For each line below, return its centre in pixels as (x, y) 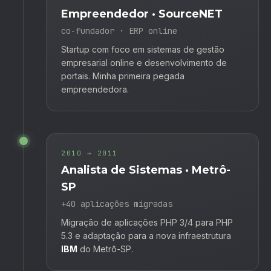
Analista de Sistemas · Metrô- (146, 170)
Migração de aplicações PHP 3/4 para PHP (147, 222)
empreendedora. (95, 89)
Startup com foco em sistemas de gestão (143, 49)
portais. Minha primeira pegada (123, 76)
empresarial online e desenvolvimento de (144, 62)
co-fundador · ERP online (119, 31)
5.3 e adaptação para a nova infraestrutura (146, 235)
